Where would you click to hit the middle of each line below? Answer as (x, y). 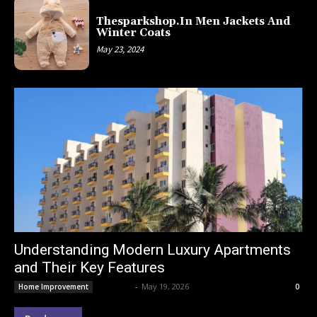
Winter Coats (134, 33)
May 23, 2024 (120, 49)
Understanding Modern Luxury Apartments (152, 250)
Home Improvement (53, 287)
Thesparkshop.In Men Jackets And (194, 21)
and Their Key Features (90, 268)
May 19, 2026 (165, 287)
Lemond (115, 287)
